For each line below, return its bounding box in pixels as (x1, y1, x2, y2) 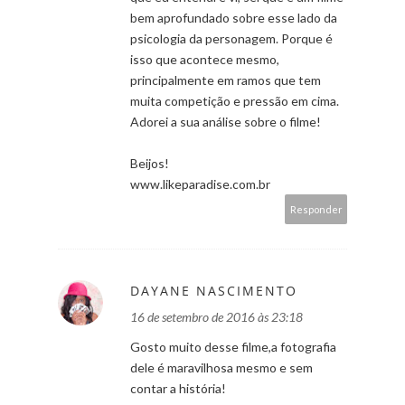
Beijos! (130, 155, 169, 171)
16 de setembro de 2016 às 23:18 (130, 308, 303, 325)
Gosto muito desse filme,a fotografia (130, 338, 336, 354)
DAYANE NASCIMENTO (130, 281, 297, 299)
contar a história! (130, 380, 226, 396)
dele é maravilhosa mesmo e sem (130, 359, 313, 375)
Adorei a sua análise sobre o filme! (130, 113, 321, 129)
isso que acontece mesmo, (130, 51, 279, 67)
